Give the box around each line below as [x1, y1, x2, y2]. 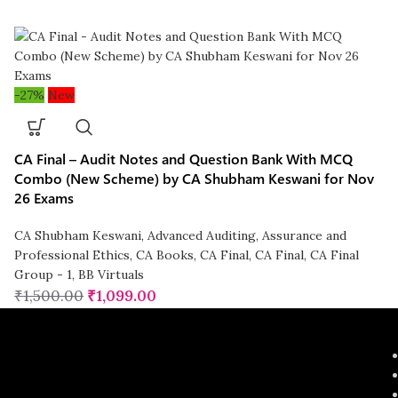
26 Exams [14, 188, 75, 208]
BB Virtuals [78, 267, 145, 283]
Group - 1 [14, 267, 73, 283]
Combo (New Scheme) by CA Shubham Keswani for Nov [14, 169, 375, 188]
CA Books [136, 247, 195, 264]
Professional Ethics [14, 247, 131, 264]
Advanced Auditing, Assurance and [147, 227, 347, 244]
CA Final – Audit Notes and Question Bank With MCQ [14, 149, 354, 169]
